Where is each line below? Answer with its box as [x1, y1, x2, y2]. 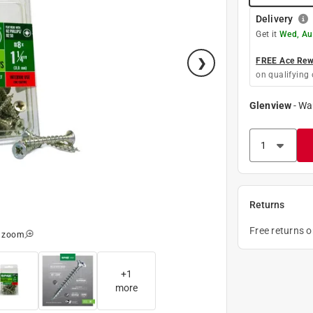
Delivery [256, 13, 293, 24]
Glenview [249, 99, 291, 111]
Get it [256, 29, 279, 39]
